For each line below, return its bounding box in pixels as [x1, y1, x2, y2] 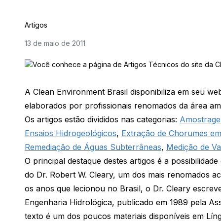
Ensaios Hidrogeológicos [25, 128, 116, 139]
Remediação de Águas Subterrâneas [25, 142, 161, 152]
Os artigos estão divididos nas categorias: [25, 114, 180, 125]
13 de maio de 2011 [25, 39, 85, 47]
